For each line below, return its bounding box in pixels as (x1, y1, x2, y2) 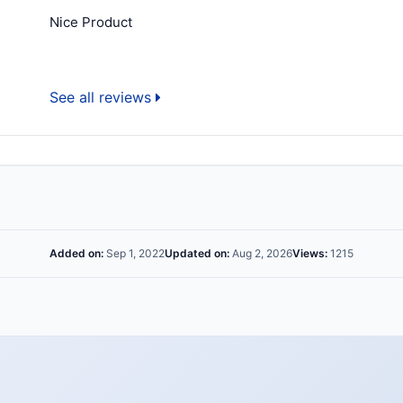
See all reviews (49, 88, 156, 107)
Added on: (49, 246, 103, 261)
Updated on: (165, 246, 229, 261)
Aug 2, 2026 (229, 246, 292, 261)
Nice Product (49, 13, 132, 31)
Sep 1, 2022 (103, 246, 165, 261)
